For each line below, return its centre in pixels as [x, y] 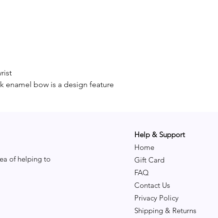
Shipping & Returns [165, 210]
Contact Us [152, 185]
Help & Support [160, 135]
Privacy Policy [156, 198]
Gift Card [149, 160]
